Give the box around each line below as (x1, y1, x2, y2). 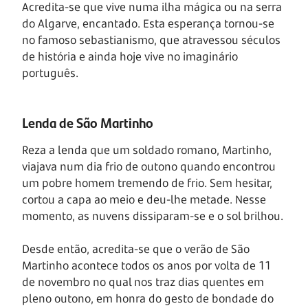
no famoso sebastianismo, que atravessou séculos (22, 32, 280, 48)
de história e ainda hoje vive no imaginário (22, 49, 238, 65)
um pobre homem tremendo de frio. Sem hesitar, (22, 175, 272, 191)
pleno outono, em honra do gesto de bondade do (22, 291, 274, 307)
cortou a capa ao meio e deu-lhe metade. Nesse (22, 192, 266, 208)
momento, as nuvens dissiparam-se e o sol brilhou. (22, 208, 283, 224)
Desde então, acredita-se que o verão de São (22, 241, 250, 257)
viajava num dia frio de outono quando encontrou (22, 159, 276, 175)
